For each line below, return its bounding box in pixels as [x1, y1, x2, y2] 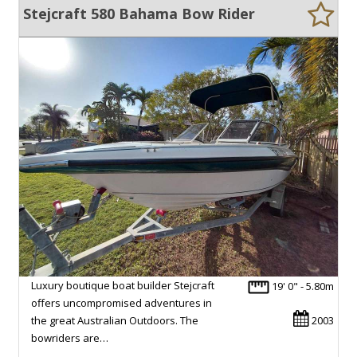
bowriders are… [31, 330, 108, 345]
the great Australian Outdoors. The [31, 312, 198, 328]
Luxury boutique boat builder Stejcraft [31, 277, 214, 292]
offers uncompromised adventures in [31, 295, 212, 310]
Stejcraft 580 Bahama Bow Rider [23, 3, 255, 23]
